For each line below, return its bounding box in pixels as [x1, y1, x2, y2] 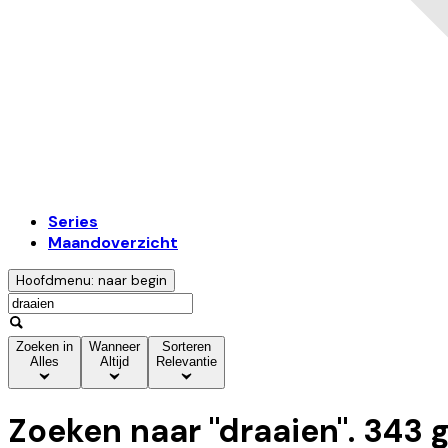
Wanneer [89, 339, 140, 355]
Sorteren [162, 339, 211, 355]
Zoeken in [16, 339, 73, 355]
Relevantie [156, 354, 217, 370]
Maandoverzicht [48, 232, 178, 254]
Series [48, 211, 98, 233]
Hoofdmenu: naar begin [16, 272, 167, 290]
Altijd [100, 354, 129, 370]
